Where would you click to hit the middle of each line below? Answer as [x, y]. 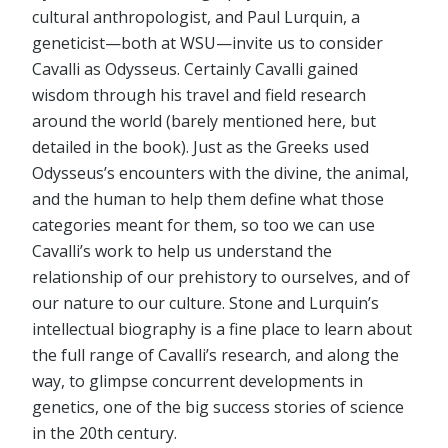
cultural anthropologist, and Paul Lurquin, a [196, 17]
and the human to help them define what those [208, 199]
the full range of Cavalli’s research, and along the [215, 355]
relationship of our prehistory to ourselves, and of [221, 277]
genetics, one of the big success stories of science [218, 407]
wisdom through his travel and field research [199, 95]
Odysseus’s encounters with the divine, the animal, [220, 173]
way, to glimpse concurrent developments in [197, 381]
